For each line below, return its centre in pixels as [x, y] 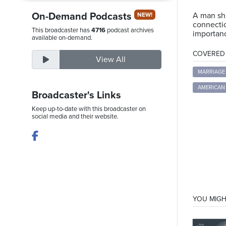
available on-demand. [62, 38]
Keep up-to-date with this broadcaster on [89, 109]
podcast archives [130, 30]
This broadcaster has [62, 30]
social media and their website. [75, 117]
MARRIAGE [211, 72]
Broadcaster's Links [76, 95]
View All [110, 60]
